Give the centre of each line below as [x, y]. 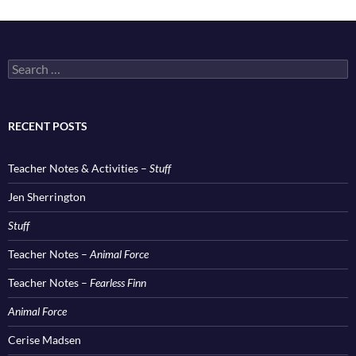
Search [24, 66]
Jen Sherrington [47, 197]
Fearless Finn [118, 283]
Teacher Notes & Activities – [79, 168]
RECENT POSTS [48, 126]
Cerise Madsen [44, 340]
